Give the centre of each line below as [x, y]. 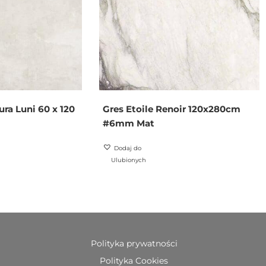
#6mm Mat [129, 123]
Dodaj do [128, 148]
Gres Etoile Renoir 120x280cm [172, 109]
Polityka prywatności [134, 243]
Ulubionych [129, 160]
